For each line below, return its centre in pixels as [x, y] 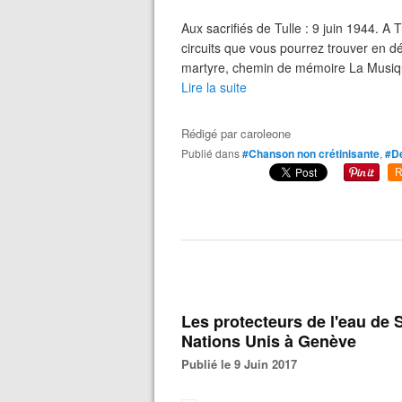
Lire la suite [214, 87]
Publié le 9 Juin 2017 [243, 364]
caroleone [266, 133]
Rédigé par [211, 133]
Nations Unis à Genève [269, 341]
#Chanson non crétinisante [311, 153]
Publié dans [214, 153]
